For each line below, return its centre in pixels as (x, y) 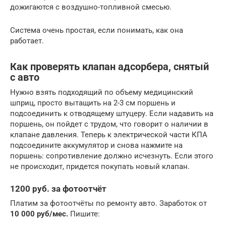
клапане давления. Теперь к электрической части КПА (109, 135)
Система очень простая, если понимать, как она (97, 31)
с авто (25, 77)
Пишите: (84, 214)
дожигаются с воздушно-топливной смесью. (91, 7)
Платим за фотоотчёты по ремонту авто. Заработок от (108, 203)
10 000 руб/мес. (39, 214)
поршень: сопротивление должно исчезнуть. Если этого (112, 156)
